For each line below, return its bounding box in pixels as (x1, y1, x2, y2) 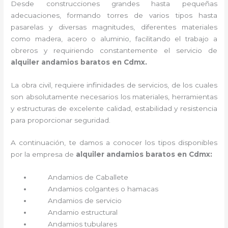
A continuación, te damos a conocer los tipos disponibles (11, 138, 217, 147)
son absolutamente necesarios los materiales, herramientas (11, 92, 217, 101)
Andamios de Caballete (48, 173, 129, 182)
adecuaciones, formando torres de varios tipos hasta (11, 11, 217, 19)
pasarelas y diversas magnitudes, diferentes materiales (11, 22, 217, 31)
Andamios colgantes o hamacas (48, 185, 159, 193)
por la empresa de (11, 150, 76, 159)
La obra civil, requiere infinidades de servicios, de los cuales (11, 80, 217, 89)
